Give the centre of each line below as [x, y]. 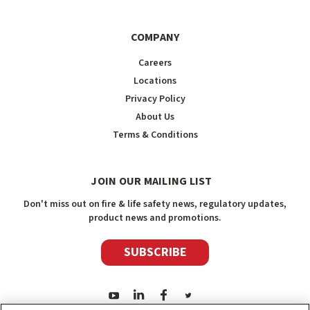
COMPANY [155, 37]
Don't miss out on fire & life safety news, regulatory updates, [155, 204]
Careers [155, 63]
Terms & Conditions [155, 135]
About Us [155, 117]
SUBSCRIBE [155, 253]
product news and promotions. [155, 218]
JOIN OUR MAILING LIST [152, 181]
